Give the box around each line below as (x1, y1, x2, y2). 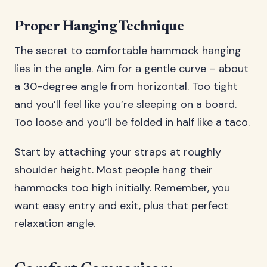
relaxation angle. (14, 216, 95, 231)
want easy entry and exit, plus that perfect (14, 198, 228, 213)
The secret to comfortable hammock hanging (14, 44, 241, 58)
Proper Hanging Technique (14, 20, 184, 34)
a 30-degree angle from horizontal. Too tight (14, 79, 238, 94)
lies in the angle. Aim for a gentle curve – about (14, 61, 249, 76)
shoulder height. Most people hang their (14, 163, 213, 177)
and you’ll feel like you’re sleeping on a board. (14, 97, 237, 111)
